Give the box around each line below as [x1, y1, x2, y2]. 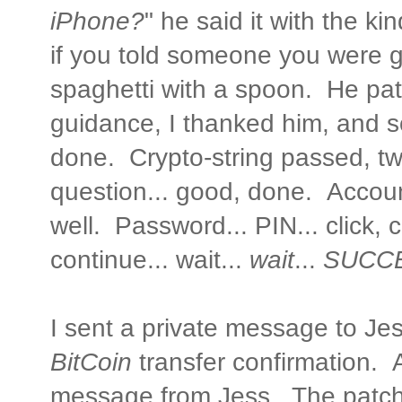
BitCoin [50, 347, 132, 376]
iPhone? [50, 6, 144, 35]
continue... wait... [50, 245, 249, 274]
